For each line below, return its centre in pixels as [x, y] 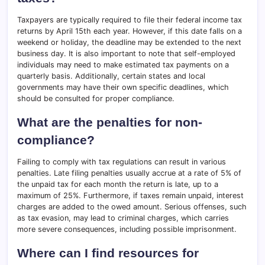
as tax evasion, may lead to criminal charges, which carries [123, 218]
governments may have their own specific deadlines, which [123, 87]
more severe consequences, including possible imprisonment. [127, 229]
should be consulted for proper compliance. [96, 98]
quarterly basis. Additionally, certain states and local [111, 76]
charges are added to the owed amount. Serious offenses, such [132, 206]
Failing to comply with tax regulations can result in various [122, 161]
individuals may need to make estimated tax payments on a [123, 64]
